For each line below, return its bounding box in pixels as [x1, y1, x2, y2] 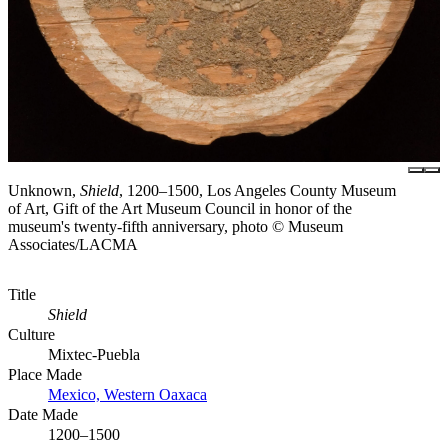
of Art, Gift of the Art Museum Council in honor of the [8, 199, 352, 217]
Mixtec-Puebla [48, 345, 140, 363]
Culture [8, 325, 55, 343]
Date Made [8, 405, 78, 423]
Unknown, [8, 181, 80, 199]
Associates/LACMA [8, 235, 138, 253]
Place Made [8, 365, 82, 383]
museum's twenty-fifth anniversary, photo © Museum [8, 217, 343, 235]
